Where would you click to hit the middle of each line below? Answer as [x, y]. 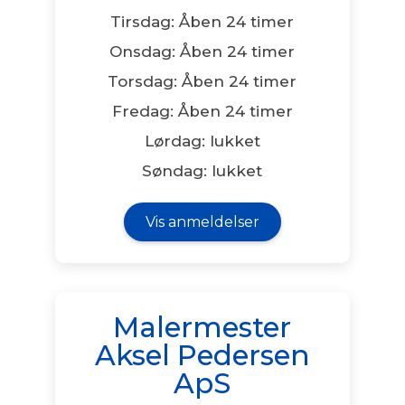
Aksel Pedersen [202, 355]
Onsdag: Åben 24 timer [202, 51]
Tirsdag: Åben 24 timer [202, 21]
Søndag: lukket [202, 170]
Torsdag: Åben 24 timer [202, 81]
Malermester [202, 327]
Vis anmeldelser [202, 221]
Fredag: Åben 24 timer [202, 111]
